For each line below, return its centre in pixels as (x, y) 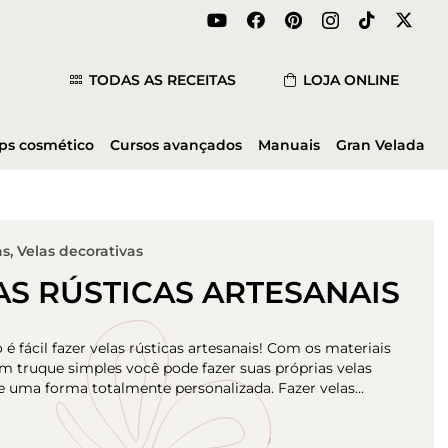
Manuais (289, 145)
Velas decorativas (79, 251)
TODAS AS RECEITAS (163, 80)
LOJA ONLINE (350, 80)
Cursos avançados (175, 145)
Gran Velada (381, 145)
